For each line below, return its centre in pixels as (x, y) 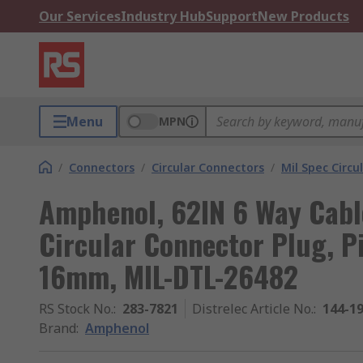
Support (232, 16)
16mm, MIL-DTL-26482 (169, 276)
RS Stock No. (76, 309)
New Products (303, 16)
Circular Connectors (208, 167)
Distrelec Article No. (253, 309)
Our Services (80, 16)
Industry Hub (163, 16)
